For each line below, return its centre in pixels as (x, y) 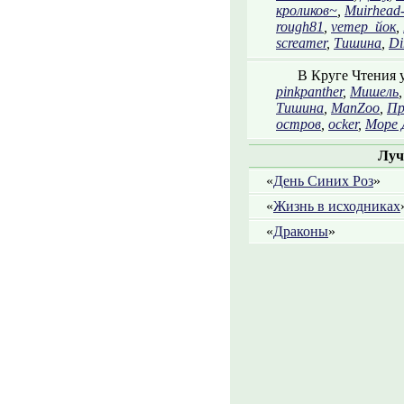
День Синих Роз (323, 181)
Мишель (374, 92)
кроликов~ (307, 10)
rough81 (300, 27)
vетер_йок (363, 27)
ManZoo (355, 108)
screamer (301, 43)
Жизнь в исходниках (337, 206)
